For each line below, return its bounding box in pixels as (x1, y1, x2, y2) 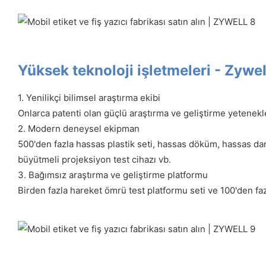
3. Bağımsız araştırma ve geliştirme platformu (18, 169, 208, 180)
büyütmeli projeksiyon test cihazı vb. (18, 153, 171, 165)
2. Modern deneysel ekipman (18, 122, 140, 134)
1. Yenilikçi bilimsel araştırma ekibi (18, 91, 160, 103)
